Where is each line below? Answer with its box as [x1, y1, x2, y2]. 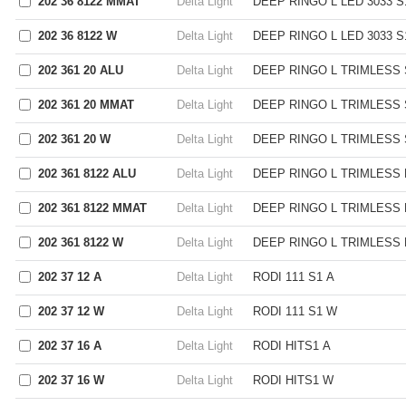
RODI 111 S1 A [253, 270, 334, 284]
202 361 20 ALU [38, 63, 123, 77]
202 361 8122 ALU [38, 167, 136, 180]
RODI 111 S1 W [253, 304, 337, 318]
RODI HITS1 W [253, 373, 333, 387]
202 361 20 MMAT [38, 98, 134, 111]
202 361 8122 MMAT [38, 201, 147, 215]
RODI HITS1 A [253, 339, 331, 353]
